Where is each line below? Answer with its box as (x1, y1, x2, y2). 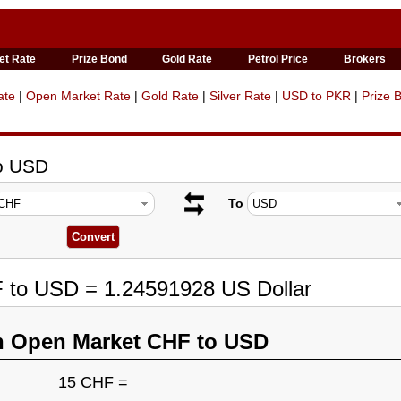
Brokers (344, 53, 387, 65)
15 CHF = (57, 373, 128, 391)
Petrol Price (248, 53, 309, 65)
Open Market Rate (26, 89, 131, 103)
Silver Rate (209, 89, 271, 103)
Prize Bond (71, 53, 127, 65)
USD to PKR (282, 89, 351, 103)
